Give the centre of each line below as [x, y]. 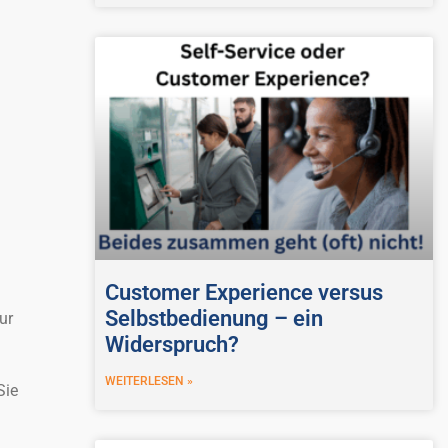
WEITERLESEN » [148, 380]
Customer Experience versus [243, 292]
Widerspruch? [171, 344]
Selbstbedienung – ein [213, 318]
